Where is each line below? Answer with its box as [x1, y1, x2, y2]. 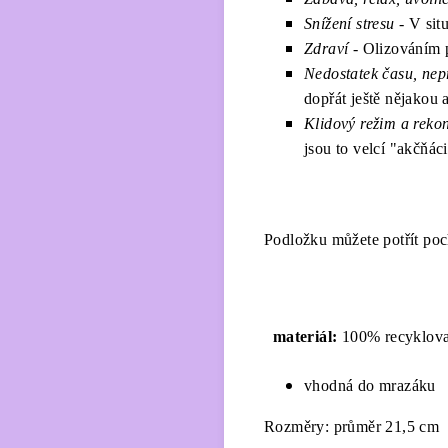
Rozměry [264, 418, 325, 435]
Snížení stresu [304, 15, 395, 32]
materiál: [272, 328, 338, 345]
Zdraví [304, 40, 349, 57]
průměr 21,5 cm [333, 418, 440, 435]
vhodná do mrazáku [304, 377, 441, 394]
